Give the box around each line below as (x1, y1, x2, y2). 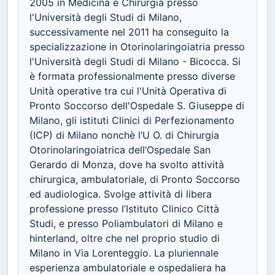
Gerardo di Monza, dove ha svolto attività (29, 158, 224, 171)
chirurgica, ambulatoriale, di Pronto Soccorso (29, 172, 240, 185)
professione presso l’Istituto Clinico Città (29, 202, 219, 215)
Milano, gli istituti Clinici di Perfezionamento (29, 114, 234, 126)
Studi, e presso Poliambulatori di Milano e (29, 217, 223, 230)
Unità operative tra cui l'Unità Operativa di (29, 84, 227, 97)
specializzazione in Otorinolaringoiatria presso (29, 40, 245, 53)
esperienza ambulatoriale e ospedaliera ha (29, 261, 226, 274)
